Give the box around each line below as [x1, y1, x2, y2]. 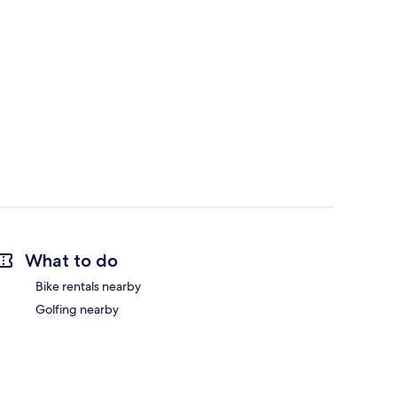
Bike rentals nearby [35, 278, 141, 295]
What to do [25, 250, 118, 272]
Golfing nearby [35, 301, 119, 318]
